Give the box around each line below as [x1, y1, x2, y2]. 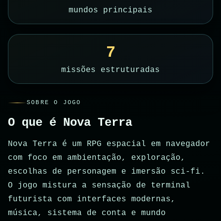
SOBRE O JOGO [27, 99, 81, 107]
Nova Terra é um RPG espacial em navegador [8, 140, 210, 149]
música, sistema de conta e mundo [8, 209, 166, 218]
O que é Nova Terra [8, 116, 132, 130]
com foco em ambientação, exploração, [8, 153, 185, 163]
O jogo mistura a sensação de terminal [8, 181, 190, 190]
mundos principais [69, 6, 152, 15]
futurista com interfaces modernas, [8, 195, 176, 204]
